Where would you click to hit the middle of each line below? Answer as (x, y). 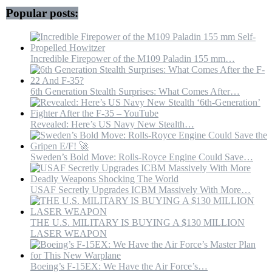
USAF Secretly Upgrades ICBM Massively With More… (141, 189)
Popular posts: (42, 13)
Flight (87, 9)
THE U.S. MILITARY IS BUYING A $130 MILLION (138, 222)
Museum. (94, 42)
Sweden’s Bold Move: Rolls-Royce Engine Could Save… (142, 157)
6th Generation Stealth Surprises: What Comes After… (135, 91)
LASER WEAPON (69, 233)
